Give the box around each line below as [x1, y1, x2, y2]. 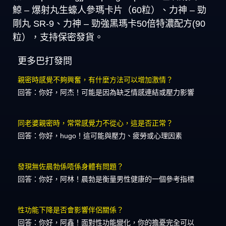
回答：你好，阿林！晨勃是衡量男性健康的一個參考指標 [18, 175, 194, 184]
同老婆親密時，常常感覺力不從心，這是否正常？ [18, 119, 173, 128]
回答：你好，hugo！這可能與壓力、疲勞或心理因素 [18, 132, 182, 140]
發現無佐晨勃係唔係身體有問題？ [18, 162, 124, 171]
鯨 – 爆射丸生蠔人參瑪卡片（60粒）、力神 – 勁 [13, 5, 206, 15]
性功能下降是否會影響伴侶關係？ [18, 206, 124, 214]
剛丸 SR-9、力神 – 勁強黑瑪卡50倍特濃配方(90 [13, 19, 205, 29]
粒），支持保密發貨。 [13, 32, 103, 42]
